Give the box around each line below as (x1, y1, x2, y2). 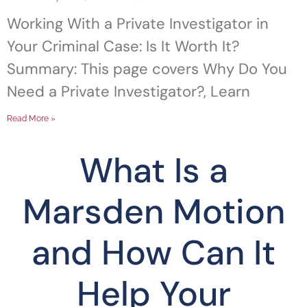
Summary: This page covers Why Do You (7, 59, 287, 79)
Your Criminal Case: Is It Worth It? (7, 36, 240, 57)
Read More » (7, 114, 56, 124)
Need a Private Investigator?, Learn (7, 82, 250, 102)
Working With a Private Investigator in (7, 14, 269, 34)
